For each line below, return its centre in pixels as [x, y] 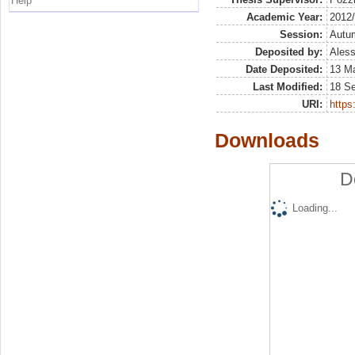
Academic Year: [284, 17]
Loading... [315, 208]
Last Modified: [287, 87]
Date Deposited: [284, 70]
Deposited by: [288, 52]
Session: [301, 35]
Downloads [267, 141]
